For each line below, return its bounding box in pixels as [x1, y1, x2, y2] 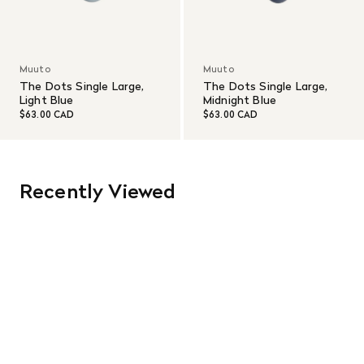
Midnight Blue [203, 92, 277, 109]
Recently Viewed [19, 177, 176, 206]
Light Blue [19, 92, 74, 109]
